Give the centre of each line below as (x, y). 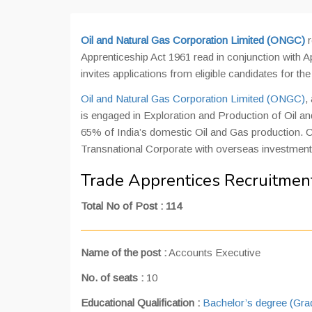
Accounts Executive (213, 252)
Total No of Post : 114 (131, 206)
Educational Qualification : (142, 303)
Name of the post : (124, 252)
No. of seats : (112, 278)
